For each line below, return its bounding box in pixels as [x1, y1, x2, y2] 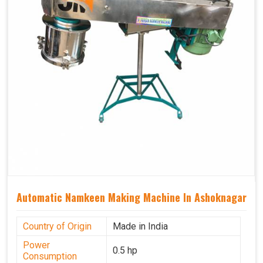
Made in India [113, 221, 168, 232]
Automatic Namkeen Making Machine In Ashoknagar [16, 190, 247, 205]
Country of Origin [23, 221, 92, 232]
